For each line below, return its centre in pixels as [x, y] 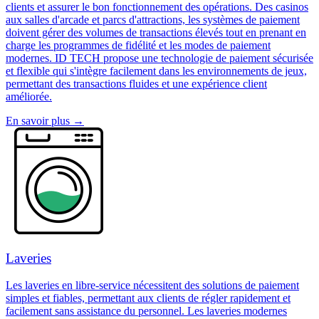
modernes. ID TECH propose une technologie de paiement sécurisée [159, 58]
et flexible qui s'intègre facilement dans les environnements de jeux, [156, 70]
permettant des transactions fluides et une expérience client [136, 83]
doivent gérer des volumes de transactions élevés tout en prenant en [156, 32]
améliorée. [29, 96]
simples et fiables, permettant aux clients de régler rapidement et [148, 298]
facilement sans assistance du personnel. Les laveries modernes [146, 311]
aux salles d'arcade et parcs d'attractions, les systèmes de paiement [153, 19]
